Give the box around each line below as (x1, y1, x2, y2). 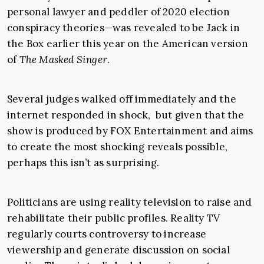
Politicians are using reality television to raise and (7, 196, 252, 209)
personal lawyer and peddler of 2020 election (7, 5, 233, 19)
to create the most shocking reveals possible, (7, 140, 228, 154)
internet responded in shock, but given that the (7, 108, 245, 122)
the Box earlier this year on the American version (7, 37, 251, 51)
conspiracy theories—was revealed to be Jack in (7, 21, 240, 35)
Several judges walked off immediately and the (7, 93, 237, 106)
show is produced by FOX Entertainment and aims (7, 124, 253, 138)
